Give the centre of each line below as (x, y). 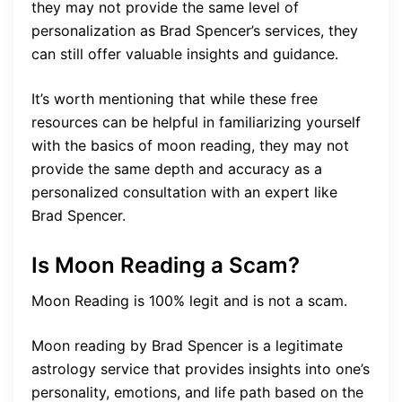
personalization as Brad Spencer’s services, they (195, 30)
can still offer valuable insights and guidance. (185, 53)
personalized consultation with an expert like (184, 192)
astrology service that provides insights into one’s (201, 368)
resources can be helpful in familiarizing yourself (196, 122)
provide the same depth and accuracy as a (177, 168)
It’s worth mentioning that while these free (175, 98)
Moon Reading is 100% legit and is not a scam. (189, 300)
